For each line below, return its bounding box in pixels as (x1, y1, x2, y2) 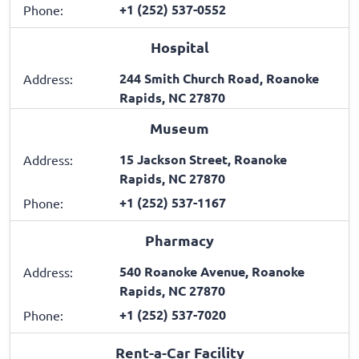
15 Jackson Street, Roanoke (119, 150, 287, 167)
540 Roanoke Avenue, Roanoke (119, 262, 305, 280)
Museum (150, 118, 209, 137)
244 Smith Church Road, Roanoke (119, 69, 319, 87)
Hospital (150, 37, 209, 56)
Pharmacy (145, 230, 214, 249)
